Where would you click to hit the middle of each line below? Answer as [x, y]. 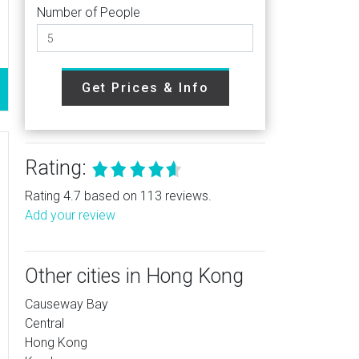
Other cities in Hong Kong [134, 276]
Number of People [89, 12]
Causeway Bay [67, 304]
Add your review [70, 215]
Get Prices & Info [145, 88]
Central [44, 323]
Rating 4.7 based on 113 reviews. [118, 196]
